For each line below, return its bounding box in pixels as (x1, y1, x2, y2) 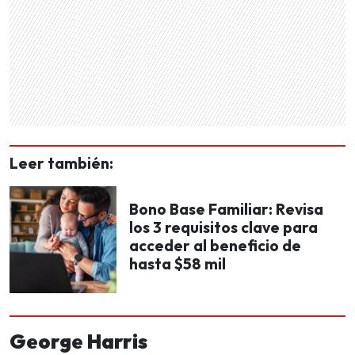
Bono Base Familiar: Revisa (129, 199, 323, 219)
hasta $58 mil (129, 254, 226, 273)
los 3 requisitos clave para (129, 217, 318, 237)
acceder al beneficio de (129, 235, 301, 255)
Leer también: (10, 154, 113, 173)
